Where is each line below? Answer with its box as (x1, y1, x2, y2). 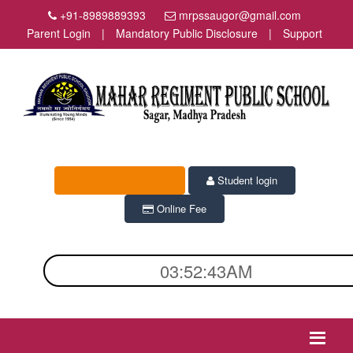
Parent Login (27, 25, 91, 41)
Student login (214, 173, 277, 188)
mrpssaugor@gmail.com (179, 7, 301, 23)
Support (283, 25, 322, 41)
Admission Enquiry (72, 173, 167, 188)
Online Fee (154, 201, 206, 217)
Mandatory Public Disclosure (116, 25, 258, 41)
